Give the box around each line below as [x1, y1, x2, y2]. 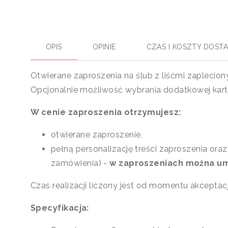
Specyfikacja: [31, 203, 89, 213]
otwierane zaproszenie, [51, 129, 142, 139]
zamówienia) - [51, 158, 110, 168]
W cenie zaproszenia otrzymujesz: [31, 107, 181, 117]
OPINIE [92, 42, 116, 51]
